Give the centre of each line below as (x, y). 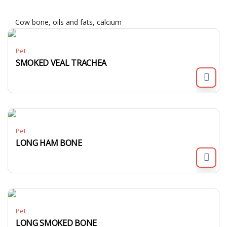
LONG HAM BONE (49, 143)
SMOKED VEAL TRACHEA (61, 63)
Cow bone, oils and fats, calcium (68, 22)
